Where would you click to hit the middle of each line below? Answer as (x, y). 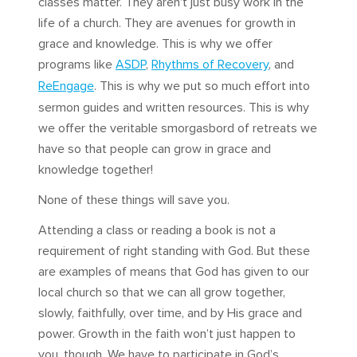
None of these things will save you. (134, 200)
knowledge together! (96, 170)
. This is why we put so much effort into (202, 86)
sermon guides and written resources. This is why (174, 108)
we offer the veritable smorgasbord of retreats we (178, 129)
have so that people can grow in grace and (155, 149)
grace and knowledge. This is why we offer (155, 44)
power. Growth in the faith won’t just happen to (167, 334)
